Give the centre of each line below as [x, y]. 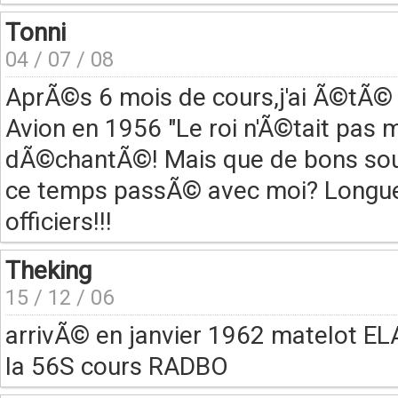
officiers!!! [59, 222]
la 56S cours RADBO [117, 366]
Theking [48, 271]
